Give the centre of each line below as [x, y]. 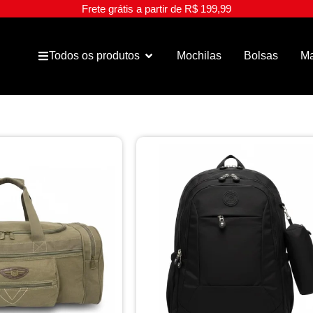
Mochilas [199, 56]
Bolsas [261, 56]
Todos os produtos [94, 56]
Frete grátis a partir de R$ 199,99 [156, 9]
